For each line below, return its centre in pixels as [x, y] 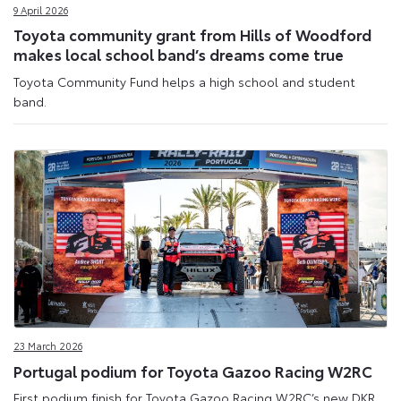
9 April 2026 [41, 9]
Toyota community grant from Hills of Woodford [192, 34]
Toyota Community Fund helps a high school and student [184, 81]
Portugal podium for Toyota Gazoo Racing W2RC [193, 370]
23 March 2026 [48, 346]
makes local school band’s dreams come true [179, 54]
